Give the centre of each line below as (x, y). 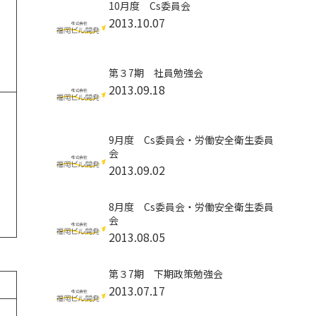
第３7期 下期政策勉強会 (165, 274)
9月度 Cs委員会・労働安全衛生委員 (191, 140)
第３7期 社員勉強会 (156, 73)
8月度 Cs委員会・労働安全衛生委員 (191, 207)
